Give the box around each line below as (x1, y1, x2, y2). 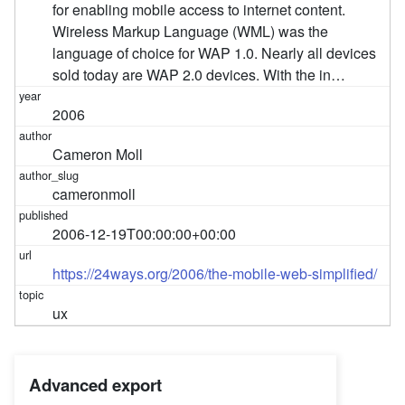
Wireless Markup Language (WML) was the (52, 20, 329, 42)
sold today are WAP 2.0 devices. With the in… (52, 63, 346, 85)
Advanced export (29, 372, 162, 397)
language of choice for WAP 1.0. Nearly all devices (52, 42, 377, 63)
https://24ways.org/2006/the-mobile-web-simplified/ (52, 262, 378, 284)
